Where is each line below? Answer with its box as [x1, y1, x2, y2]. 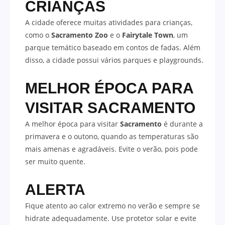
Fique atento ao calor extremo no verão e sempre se [25, 200, 200, 210]
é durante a [162, 119, 203, 129]
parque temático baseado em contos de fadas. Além [25, 43, 200, 52]
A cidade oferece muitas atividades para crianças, [25, 18, 192, 27]
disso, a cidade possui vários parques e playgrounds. [25, 55, 203, 65]
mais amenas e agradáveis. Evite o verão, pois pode [25, 144, 198, 154]
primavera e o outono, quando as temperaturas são [25, 131, 198, 141]
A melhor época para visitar [25, 119, 120, 129]
